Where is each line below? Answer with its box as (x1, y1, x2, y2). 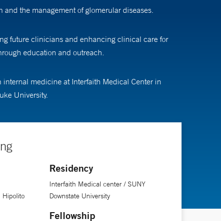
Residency (49, 161, 93, 174)
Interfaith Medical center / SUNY (49, 179, 146, 188)
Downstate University (49, 191, 110, 200)
